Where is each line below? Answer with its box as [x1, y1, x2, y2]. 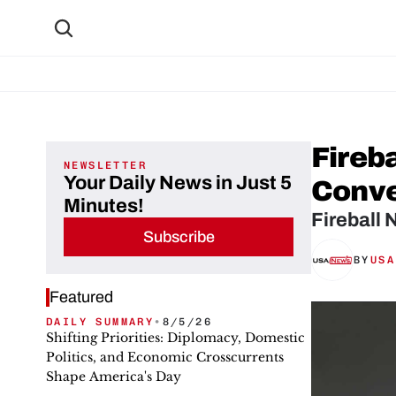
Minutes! [64, 195, 144, 217]
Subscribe [142, 227, 215, 246]
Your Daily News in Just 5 [64, 172, 292, 194]
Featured [49, 288, 113, 306]
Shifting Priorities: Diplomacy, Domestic [46, 330, 305, 346]
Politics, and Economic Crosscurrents [46, 349, 284, 365]
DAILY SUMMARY [46, 316, 155, 328]
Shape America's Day [46, 369, 181, 385]
